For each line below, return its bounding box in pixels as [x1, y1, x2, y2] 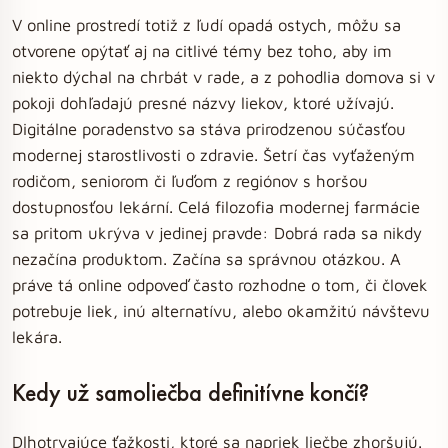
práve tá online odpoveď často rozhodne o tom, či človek [12, 275, 428, 294]
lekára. [12, 327, 62, 346]
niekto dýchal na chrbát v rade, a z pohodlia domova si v [12, 67, 435, 86]
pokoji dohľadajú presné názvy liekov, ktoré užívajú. [12, 93, 394, 112]
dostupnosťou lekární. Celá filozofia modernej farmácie [12, 197, 420, 216]
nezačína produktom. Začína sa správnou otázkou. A [12, 249, 401, 268]
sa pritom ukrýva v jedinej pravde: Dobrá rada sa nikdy [12, 223, 422, 242]
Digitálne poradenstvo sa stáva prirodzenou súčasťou [12, 119, 406, 138]
